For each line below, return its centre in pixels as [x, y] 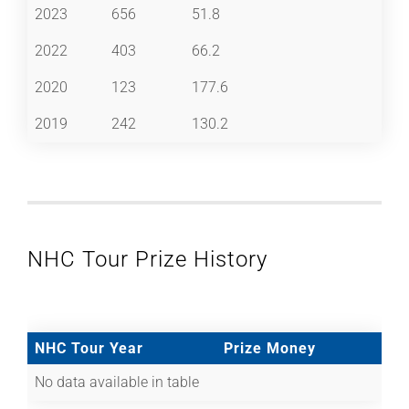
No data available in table [117, 382]
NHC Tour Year [89, 348]
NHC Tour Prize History [147, 259]
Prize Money [270, 348]
